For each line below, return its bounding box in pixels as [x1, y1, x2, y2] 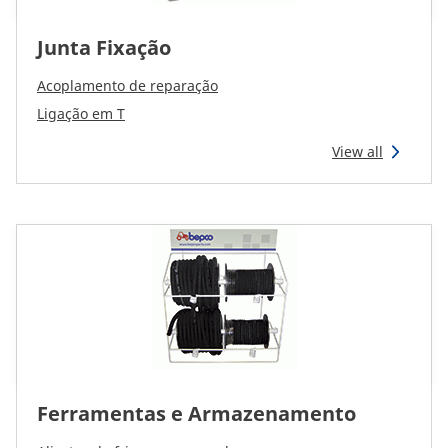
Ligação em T [37, 104, 125, 123]
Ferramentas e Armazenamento [37, 400, 356, 427]
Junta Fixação [37, 34, 171, 61]
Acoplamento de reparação [37, 76, 218, 95]
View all [332, 142, 383, 161]
